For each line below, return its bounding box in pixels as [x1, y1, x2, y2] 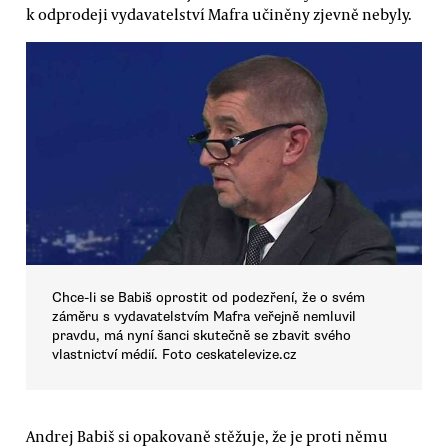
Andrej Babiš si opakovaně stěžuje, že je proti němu [26, 425, 388, 446]
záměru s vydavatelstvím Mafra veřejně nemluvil [52, 307, 356, 325]
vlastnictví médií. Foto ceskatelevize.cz [52, 345, 297, 363]
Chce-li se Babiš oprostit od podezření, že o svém [52, 288, 365, 306]
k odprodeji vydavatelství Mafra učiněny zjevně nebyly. [26, 3, 412, 24]
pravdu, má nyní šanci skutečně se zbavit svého [52, 326, 351, 344]
